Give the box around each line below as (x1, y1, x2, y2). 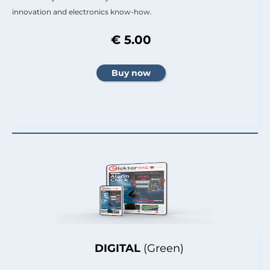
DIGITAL (94, 241, 140, 255)
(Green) (143, 241, 184, 255)
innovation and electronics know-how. (12, 7, 152, 16)
